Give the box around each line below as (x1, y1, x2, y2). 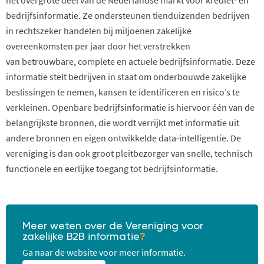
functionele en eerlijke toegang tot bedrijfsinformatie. (6, 162, 220, 174)
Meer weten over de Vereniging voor (22, 220, 203, 232)
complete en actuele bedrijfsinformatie (76, 55, 232, 67)
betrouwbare (22, 55, 74, 67)
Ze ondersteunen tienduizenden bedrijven (81, 9, 250, 21)
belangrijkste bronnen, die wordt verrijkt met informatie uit (6, 116, 239, 128)
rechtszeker (15, 24, 62, 37)
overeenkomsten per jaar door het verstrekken (6, 39, 190, 52)
